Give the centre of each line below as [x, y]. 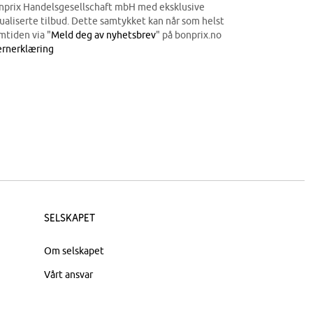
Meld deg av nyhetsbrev [103, 35]
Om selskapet [74, 251]
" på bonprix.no [189, 35]
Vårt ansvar [68, 275]
